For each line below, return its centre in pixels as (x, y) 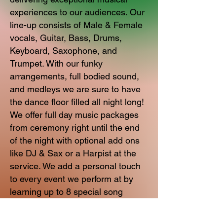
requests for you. (44, 204)
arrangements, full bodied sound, (74, 76)
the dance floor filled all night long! (77, 102)
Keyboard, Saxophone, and (63, 51)
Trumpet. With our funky (56, 63)
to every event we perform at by (72, 179)
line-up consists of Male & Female (76, 25)
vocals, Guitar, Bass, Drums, (66, 38)
